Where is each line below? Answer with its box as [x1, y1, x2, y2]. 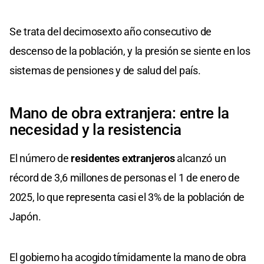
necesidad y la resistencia [9, 120, 182, 138]
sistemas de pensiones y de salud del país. [9, 64, 201, 77]
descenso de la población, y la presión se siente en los [9, 44, 250, 57]
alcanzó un [174, 151, 226, 164]
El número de [9, 151, 71, 164]
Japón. [9, 210, 41, 223]
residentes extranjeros [71, 151, 175, 164]
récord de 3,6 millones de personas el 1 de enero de [9, 171, 240, 184]
